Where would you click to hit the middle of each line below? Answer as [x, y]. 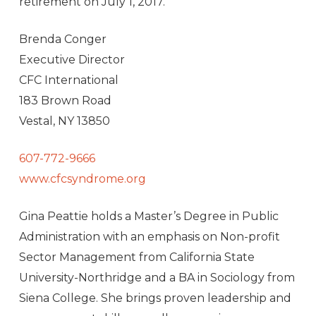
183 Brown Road [65, 101]
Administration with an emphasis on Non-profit [149, 237]
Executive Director [72, 60]
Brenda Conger [62, 39]
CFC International [68, 80]
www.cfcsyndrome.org [82, 179]
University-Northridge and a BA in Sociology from [157, 278]
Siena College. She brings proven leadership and [155, 298]
